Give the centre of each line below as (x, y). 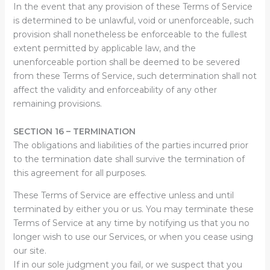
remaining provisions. (57, 104)
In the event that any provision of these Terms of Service (133, 7)
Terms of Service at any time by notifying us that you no (131, 223)
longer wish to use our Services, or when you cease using (133, 237)
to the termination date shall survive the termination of (129, 159)
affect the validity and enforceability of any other (115, 90)
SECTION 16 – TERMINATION (74, 131)
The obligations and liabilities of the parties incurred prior (130, 145)
